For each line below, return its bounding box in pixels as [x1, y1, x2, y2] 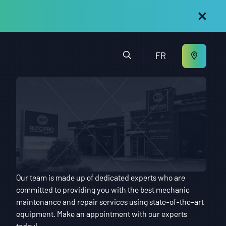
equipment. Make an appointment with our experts [16, 208, 188, 218]
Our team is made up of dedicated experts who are [16, 172, 186, 182]
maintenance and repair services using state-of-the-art [16, 196, 204, 206]
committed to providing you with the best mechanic [16, 184, 190, 194]
